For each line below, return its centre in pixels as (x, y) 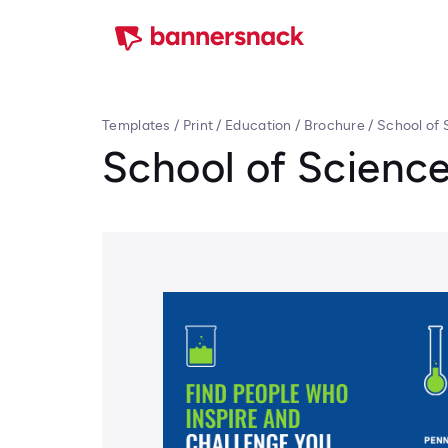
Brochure (334, 125)
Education (258, 125)
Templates (136, 125)
